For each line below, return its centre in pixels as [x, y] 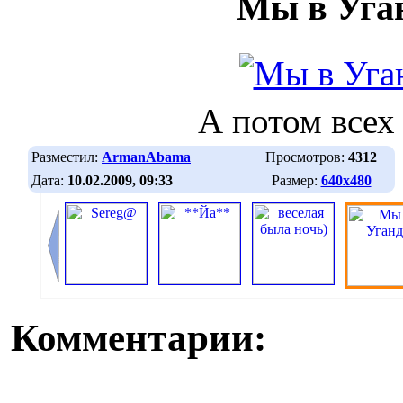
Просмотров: [307, 157]
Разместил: [67, 157]
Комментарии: [139, 338]
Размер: [296, 180]
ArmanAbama [146, 157]
